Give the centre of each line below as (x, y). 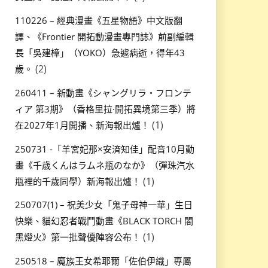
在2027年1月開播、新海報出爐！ (82, 125)
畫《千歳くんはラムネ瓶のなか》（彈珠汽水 (104, 165)
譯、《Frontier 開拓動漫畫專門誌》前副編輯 (104, 36)
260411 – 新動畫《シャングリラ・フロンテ (103, 92)
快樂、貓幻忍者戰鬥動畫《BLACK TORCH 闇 (104, 221)
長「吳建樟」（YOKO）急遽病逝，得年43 (100, 52)
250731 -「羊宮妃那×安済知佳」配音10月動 (104, 149)
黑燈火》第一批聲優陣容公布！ (77, 237)
